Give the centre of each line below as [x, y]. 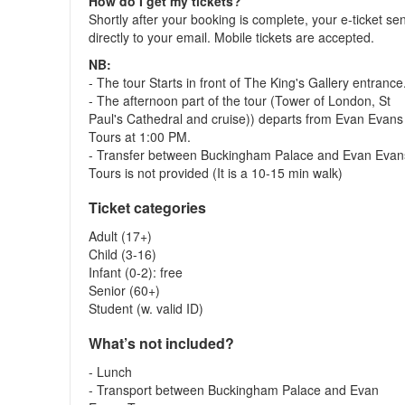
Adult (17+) [121, 236]
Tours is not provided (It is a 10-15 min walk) [216, 173]
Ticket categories [148, 207]
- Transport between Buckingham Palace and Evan [234, 390]
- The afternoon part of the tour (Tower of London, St [240, 100]
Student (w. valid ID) [146, 308]
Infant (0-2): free [136, 272]
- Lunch [111, 372]
